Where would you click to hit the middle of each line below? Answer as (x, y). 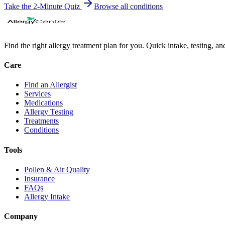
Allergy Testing (49, 112)
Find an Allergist (50, 85)
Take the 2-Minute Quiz (43, 6)
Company (21, 216)
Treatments (41, 121)
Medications (43, 103)
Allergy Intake (47, 197)
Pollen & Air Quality (57, 170)
